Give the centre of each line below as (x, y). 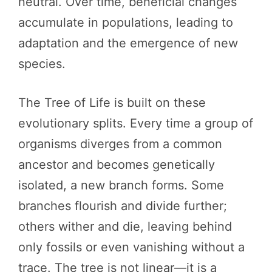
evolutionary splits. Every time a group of (136, 123)
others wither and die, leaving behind (125, 226)
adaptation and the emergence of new (128, 43)
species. (42, 64)
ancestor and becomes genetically (117, 165)
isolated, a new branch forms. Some (121, 185)
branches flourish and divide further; (123, 206)
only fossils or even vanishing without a (131, 247)
